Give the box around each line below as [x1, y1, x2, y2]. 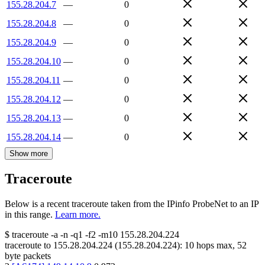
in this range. [5, 209, 53, 220]
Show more [9, 148, 48, 158]
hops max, [194, 240, 237, 251]
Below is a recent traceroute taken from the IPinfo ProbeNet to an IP [5, 199, 258, 209]
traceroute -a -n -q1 [12, 230, 83, 240]
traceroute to [5, 240, 51, 251]
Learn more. [55, 209, 101, 220]
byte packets [5, 251, 51, 261]
